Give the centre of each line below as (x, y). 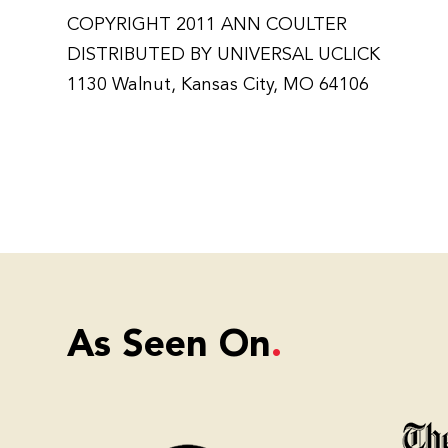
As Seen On (169, 346)
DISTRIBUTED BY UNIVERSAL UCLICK (224, 55)
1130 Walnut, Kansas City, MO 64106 (218, 85)
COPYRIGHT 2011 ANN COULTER (207, 25)
